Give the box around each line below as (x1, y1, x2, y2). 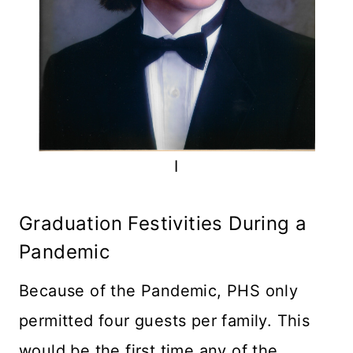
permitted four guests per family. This (19, 310, 310, 330)
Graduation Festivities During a (19, 211, 307, 235)
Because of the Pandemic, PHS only (19, 281, 299, 300)
